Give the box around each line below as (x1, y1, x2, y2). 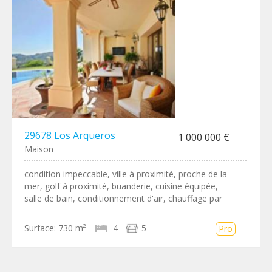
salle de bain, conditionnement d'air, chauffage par (24, 192, 222, 204)
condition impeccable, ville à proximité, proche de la (24, 168, 227, 180)
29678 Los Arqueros (24, 129, 115, 142)
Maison (24, 143, 53, 155)
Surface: (24, 222, 56, 234)
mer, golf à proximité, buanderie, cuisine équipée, (24, 180, 218, 192)
